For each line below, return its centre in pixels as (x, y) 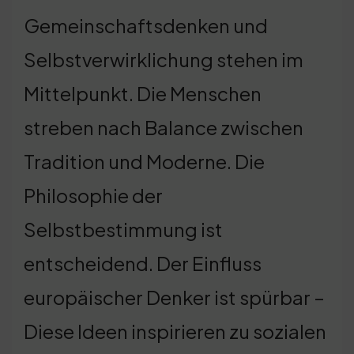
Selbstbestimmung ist (123, 229)
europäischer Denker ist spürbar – (174, 297)
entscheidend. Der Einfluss (143, 263)
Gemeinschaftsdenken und (146, 25)
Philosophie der (93, 195)
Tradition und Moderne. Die (144, 161)
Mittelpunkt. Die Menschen (143, 93)
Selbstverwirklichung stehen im (164, 59)
